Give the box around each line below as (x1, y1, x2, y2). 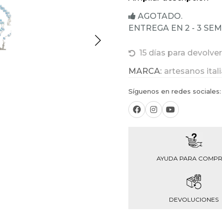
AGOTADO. (136, 11, 182, 21)
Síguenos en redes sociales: (128, 87, 221, 95)
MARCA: (128, 66, 162, 76)
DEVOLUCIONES (169, 196, 219, 203)
